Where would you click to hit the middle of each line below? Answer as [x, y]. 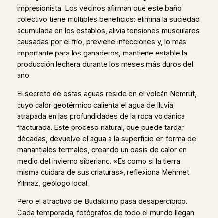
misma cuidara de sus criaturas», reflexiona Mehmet [103, 172]
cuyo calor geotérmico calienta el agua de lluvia [95, 105]
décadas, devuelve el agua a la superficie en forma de [106, 138]
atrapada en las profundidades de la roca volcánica [101, 116]
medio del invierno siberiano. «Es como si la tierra [98, 161]
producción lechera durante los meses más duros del [105, 64]
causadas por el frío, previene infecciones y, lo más [101, 42]
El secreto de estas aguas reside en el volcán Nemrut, [107, 94]
